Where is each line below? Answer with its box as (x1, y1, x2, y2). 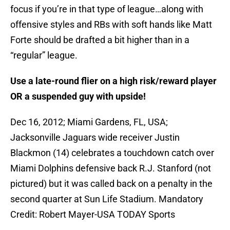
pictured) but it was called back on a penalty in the (10, 178, 213, 189)
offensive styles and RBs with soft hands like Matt (10, 19, 212, 30)
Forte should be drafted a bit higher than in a (10, 34, 189, 46)
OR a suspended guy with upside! (10, 91, 146, 102)
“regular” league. (10, 50, 78, 61)
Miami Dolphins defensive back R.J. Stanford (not (10, 163, 211, 174)
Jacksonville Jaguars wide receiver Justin (10, 132, 180, 143)
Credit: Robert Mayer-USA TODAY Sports (10, 209, 175, 220)
